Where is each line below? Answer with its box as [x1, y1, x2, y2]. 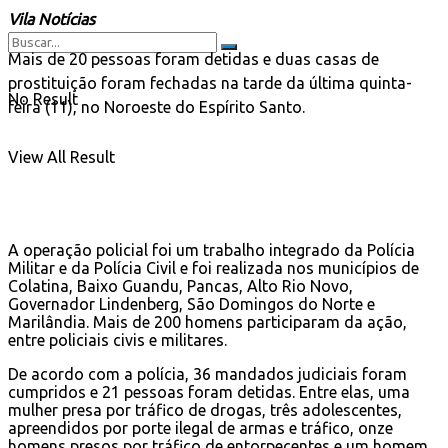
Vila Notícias [8, 9, 95, 28]
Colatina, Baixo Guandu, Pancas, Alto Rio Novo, [8, 276, 353, 295]
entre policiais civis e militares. [8, 330, 227, 349]
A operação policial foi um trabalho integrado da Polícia [8, 240, 415, 259]
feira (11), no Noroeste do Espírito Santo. [8, 97, 305, 116]
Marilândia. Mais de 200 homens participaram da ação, [8, 312, 407, 331]
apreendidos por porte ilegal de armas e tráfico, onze [8, 418, 393, 437]
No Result [8, 90, 78, 108]
